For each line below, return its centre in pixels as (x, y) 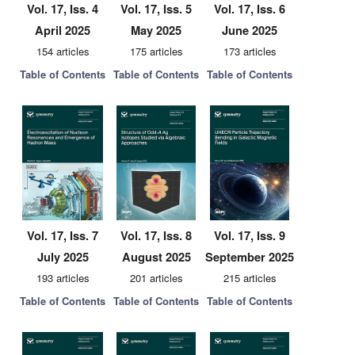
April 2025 (63, 30)
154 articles (63, 51)
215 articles (250, 278)
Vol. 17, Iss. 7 (63, 236)
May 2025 (156, 30)
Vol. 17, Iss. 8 (156, 236)
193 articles (63, 278)
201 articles (156, 278)
